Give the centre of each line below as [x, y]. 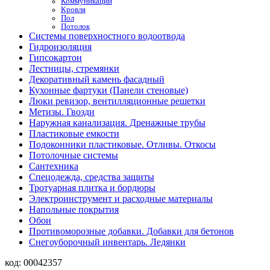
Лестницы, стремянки [74, 68]
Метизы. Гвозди [62, 112]
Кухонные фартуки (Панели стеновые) [108, 90]
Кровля [73, 10]
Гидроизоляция [60, 47]
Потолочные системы [74, 155]
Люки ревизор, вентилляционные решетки [117, 101]
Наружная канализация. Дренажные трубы [117, 123]
